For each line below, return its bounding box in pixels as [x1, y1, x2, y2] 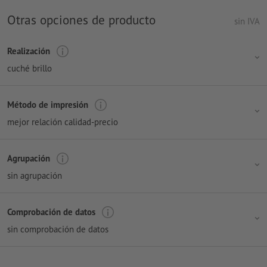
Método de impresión [7, 99, 88, 111]
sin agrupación [7, 169, 62, 181]
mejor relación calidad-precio [7, 116, 118, 128]
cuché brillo [7, 62, 52, 74]
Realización [7, 45, 50, 57]
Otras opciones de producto [7, 11, 156, 29]
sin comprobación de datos [7, 223, 108, 235]
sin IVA [234, 15, 260, 27]
